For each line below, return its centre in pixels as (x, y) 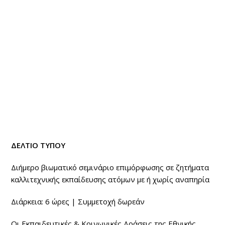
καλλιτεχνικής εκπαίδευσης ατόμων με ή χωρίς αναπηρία (110, 179)
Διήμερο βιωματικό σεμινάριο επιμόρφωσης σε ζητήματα (110, 167)
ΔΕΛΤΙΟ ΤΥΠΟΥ (38, 145)
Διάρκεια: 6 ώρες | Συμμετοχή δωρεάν (78, 201)
